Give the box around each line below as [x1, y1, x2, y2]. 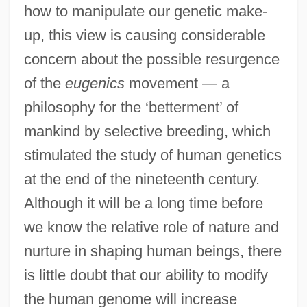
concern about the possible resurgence [23, 50, 280, 68]
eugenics [64, 74, 125, 92]
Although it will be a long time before [23, 194, 263, 212]
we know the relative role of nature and [23, 218, 279, 236]
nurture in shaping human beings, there [23, 242, 282, 260]
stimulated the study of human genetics [23, 146, 282, 164]
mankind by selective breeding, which [23, 122, 271, 140]
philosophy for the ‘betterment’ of [23, 98, 238, 116]
